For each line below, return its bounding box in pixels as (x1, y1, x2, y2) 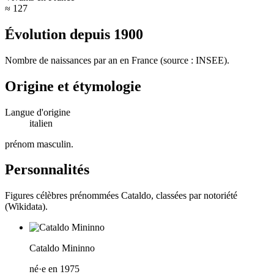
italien (29, 117, 53, 128)
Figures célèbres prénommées (5, 190, 121, 201)
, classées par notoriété (151, 190, 237, 201)
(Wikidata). (5, 201, 48, 212)
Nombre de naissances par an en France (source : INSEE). (5, 54, 229, 65)
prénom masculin (5, 138, 71, 149)
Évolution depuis (5, 26, 114, 42)
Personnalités (5, 161, 89, 178)
